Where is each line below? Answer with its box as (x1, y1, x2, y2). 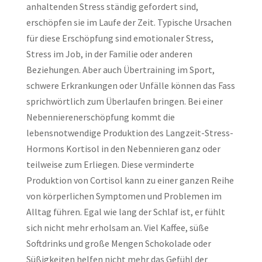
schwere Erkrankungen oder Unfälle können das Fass (26, 80, 235, 91)
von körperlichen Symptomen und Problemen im (26, 190, 222, 202)
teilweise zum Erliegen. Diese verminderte (26, 158, 194, 170)
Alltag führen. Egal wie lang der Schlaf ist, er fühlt (26, 206, 225, 218)
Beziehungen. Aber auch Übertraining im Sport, (26, 64, 215, 75)
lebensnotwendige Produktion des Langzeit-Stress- (26, 127, 233, 139)
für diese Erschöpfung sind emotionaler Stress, (26, 32, 213, 44)
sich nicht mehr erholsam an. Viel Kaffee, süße (26, 222, 209, 233)
